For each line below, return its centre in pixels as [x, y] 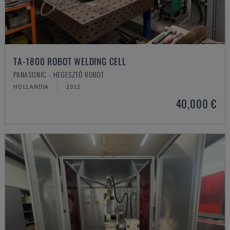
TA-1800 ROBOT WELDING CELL [70, 61]
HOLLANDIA [31, 87]
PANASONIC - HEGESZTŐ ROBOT [59, 74]
